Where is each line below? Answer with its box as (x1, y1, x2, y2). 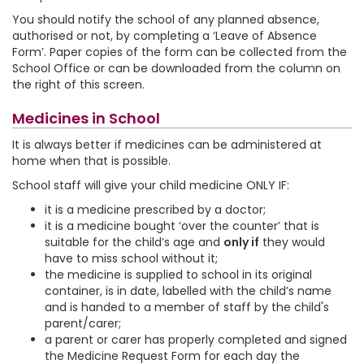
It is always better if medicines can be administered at (12, 136, 322, 153)
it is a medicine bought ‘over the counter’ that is (45, 218, 319, 234)
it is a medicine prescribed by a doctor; (45, 201, 266, 218)
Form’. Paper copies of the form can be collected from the (12, 44, 347, 60)
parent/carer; (45, 315, 121, 331)
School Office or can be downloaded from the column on (12, 60, 340, 76)
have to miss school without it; (45, 250, 218, 266)
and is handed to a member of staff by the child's (45, 299, 329, 315)
